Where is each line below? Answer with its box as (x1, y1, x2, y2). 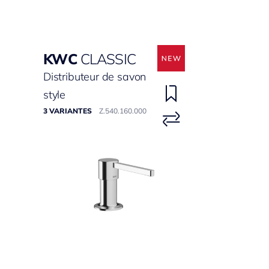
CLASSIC (80, 50, 136, 68)
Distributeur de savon (43, 70, 147, 83)
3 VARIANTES (43, 106, 92, 115)
